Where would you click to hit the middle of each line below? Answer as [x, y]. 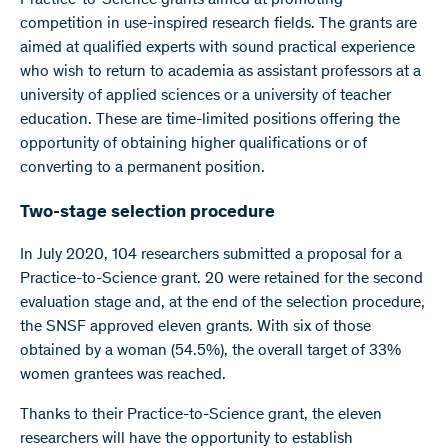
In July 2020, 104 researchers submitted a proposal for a [211, 255]
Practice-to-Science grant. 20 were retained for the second [221, 279]
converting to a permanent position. [142, 168]
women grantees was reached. [123, 375]
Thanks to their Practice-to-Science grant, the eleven [201, 415]
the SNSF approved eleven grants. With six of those [195, 327]
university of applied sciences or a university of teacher [205, 96]
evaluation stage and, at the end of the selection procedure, [222, 303]
